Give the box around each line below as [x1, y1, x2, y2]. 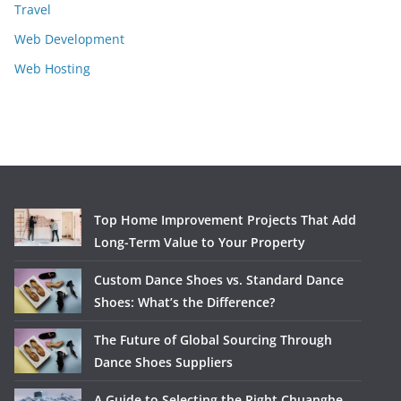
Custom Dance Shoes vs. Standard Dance [94, 271, 344, 288]
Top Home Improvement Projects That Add [94, 211, 356, 228]
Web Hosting [14, 60, 90, 77]
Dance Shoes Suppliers [94, 354, 233, 371]
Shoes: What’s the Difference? [94, 294, 275, 311]
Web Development [14, 30, 124, 47]
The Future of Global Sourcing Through [94, 331, 332, 348]
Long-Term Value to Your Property [94, 234, 305, 251]
